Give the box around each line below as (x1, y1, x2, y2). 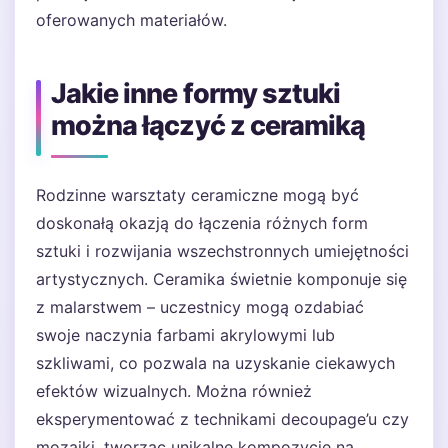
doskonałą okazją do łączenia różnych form (36, 213, 368, 233)
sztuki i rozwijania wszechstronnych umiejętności (36, 241, 409, 261)
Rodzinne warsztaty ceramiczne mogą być (36, 185, 359, 205)
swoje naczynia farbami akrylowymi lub (36, 325, 335, 345)
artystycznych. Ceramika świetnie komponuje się (36, 269, 407, 289)
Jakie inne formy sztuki (51, 77, 341, 110)
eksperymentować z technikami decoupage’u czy (36, 409, 409, 429)
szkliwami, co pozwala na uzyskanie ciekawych (36, 353, 395, 373)
